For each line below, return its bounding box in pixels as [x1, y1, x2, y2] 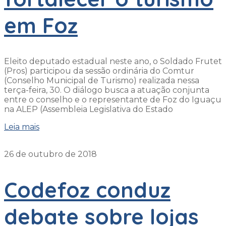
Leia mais [4, 122, 39, 132]
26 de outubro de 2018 [4, 149, 97, 159]
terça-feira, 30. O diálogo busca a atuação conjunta [4, 85, 209, 95]
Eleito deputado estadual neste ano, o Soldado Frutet [4, 56, 222, 67]
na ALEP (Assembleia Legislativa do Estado [4, 104, 173, 115]
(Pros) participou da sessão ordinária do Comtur [4, 66, 194, 76]
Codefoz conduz [4, 177, 171, 204]
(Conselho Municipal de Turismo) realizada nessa [4, 76, 199, 86]
